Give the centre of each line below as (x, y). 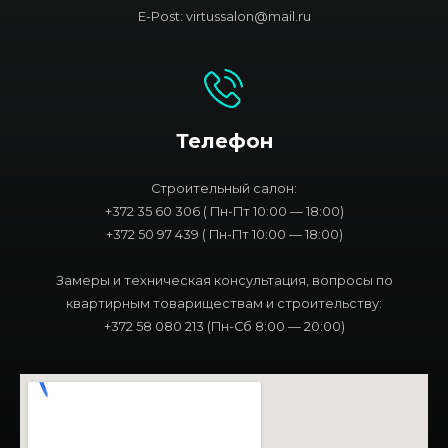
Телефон (224, 141)
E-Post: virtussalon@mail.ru (224, 17)
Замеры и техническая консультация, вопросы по (224, 281)
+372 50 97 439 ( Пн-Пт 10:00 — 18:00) (224, 235)
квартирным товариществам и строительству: (224, 304)
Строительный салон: (224, 189)
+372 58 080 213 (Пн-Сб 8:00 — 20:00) (224, 327)
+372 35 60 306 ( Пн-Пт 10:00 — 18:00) (224, 212)
